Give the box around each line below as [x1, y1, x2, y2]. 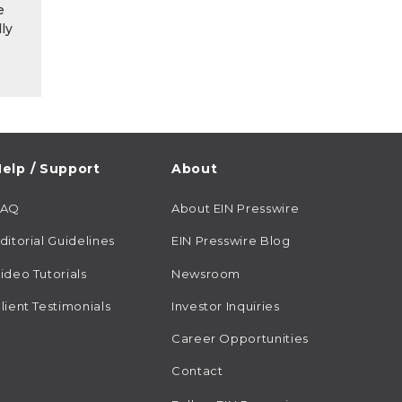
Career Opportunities [171, 330, 309, 345]
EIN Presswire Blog [171, 233, 291, 249]
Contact [171, 363, 223, 378]
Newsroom [171, 266, 241, 281]
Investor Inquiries [171, 298, 280, 313]
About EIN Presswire [171, 201, 300, 216]
